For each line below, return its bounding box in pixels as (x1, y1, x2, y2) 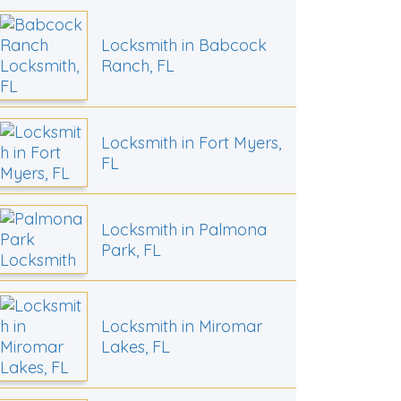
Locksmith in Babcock (100, 35, 267, 56)
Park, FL (100, 239, 161, 260)
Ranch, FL (100, 55, 175, 77)
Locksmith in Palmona (100, 218, 267, 240)
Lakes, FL (100, 337, 170, 358)
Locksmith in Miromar (100, 316, 262, 337)
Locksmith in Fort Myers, (100, 132, 281, 153)
